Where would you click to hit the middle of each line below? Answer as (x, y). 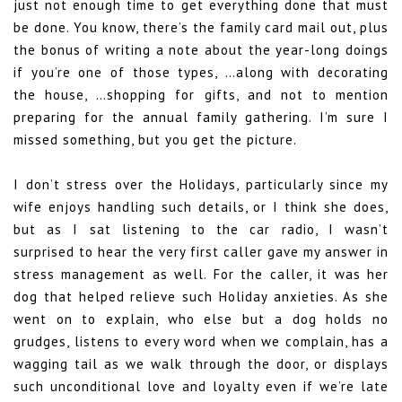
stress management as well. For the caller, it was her (201, 275)
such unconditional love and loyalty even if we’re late (201, 387)
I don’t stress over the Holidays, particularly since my (201, 185)
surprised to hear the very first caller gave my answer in (201, 252)
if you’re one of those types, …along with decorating (201, 73)
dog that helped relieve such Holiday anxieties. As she (201, 297)
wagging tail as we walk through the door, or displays (201, 364)
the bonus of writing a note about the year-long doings (201, 50)
